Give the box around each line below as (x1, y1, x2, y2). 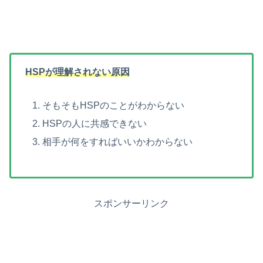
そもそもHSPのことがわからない (42, 100, 185, 110)
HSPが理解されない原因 (25, 66, 130, 77)
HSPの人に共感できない (42, 118, 147, 129)
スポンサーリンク (94, 198, 169, 208)
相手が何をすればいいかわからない (42, 136, 193, 147)
